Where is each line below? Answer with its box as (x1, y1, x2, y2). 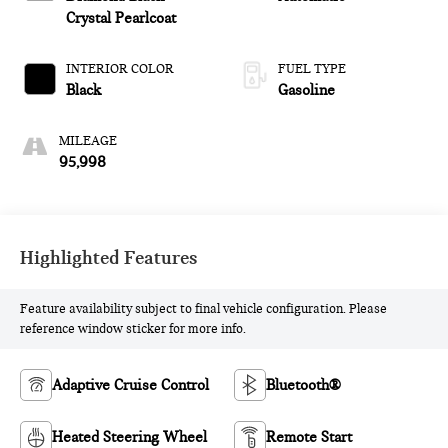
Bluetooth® (266, 376, 341, 395)
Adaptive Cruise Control (52, 376, 210, 395)
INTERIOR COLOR (66, 61, 175, 78)
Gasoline (278, 81, 335, 100)
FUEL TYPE (278, 61, 346, 78)
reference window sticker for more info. (20, 321, 247, 338)
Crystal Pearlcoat (66, 9, 177, 28)
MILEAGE (59, 133, 118, 150)
